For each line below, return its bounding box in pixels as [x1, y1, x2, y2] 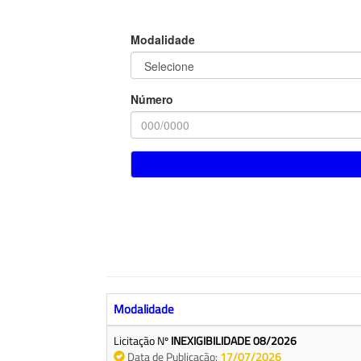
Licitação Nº [114, 332, 171, 350]
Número [131, 90, 173, 107]
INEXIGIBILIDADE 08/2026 [171, 332, 297, 350]
